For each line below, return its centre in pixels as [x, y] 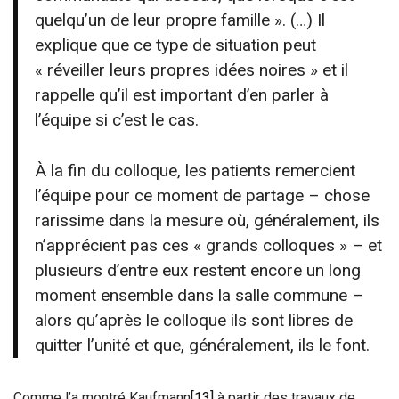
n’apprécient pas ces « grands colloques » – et [209, 246]
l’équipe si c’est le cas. [117, 120]
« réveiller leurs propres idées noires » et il [192, 70]
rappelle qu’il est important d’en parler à [182, 95]
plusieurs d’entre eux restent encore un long [198, 271]
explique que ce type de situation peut [176, 45]
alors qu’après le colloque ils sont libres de [194, 321]
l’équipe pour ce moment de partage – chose [203, 196]
